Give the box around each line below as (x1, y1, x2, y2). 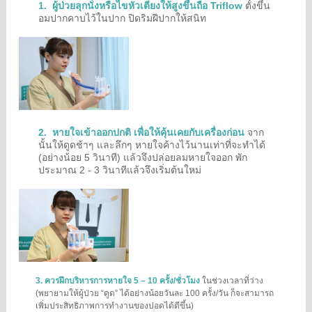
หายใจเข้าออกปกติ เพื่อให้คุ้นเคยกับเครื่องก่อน (52, 126, 247, 138)
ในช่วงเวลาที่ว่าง (202, 275, 263, 286)
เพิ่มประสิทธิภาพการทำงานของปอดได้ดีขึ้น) (36, 300, 194, 311)
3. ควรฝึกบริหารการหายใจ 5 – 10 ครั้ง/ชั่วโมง (36, 275, 202, 286)
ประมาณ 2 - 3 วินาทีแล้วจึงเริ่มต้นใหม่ (38, 164, 201, 175)
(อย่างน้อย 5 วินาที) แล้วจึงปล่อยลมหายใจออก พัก (38, 151, 247, 163)
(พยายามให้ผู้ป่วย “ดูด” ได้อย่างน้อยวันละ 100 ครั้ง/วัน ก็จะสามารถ (36, 288, 274, 298)
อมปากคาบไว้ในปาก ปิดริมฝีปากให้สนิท (38, 12, 206, 24)
